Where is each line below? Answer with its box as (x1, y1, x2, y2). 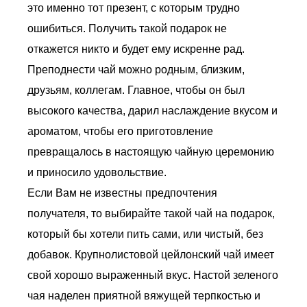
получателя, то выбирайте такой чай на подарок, (27, 208, 275, 219)
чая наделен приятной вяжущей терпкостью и (27, 290, 260, 302)
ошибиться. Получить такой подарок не (27, 23, 227, 34)
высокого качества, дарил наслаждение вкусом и (27, 105, 278, 116)
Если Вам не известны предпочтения (27, 187, 217, 199)
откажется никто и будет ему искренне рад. (27, 43, 245, 55)
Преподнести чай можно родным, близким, (27, 64, 245, 75)
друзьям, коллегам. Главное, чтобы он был (27, 84, 245, 96)
